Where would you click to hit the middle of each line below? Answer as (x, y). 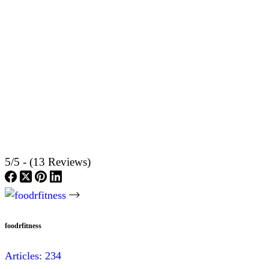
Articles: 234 (33, 256)
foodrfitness (23, 225)
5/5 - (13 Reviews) (48, 162)
